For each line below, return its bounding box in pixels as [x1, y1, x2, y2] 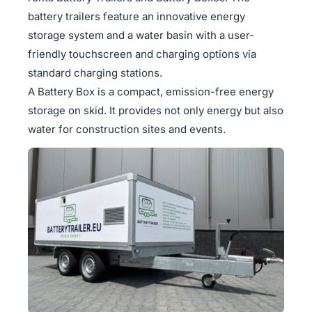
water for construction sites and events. [28, 122, 226, 136]
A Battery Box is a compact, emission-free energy [28, 84, 274, 98]
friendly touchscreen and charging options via [28, 47, 256, 61]
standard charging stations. [28, 65, 162, 79]
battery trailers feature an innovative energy [28, 9, 245, 23]
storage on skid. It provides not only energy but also [28, 103, 283, 117]
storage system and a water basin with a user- [28, 28, 254, 42]
